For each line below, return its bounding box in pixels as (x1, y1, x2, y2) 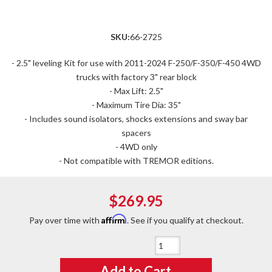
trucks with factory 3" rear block (75, 72, 197, 82)
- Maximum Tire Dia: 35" (91, 100, 181, 110)
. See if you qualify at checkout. (126, 215, 243, 225)
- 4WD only (115, 141, 157, 152)
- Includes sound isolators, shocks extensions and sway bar (24, 114, 248, 124)
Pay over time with (29, 215, 101, 225)
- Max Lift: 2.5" (109, 86, 163, 96)
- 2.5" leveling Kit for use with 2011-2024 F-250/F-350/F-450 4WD (11, 58, 261, 68)
